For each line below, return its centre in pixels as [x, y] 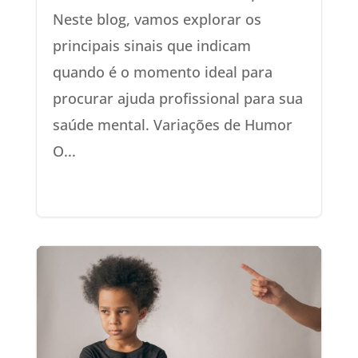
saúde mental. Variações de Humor [172, 125]
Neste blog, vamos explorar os [157, 19]
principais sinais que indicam [151, 46]
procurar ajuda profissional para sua [177, 98]
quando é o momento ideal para [162, 72]
